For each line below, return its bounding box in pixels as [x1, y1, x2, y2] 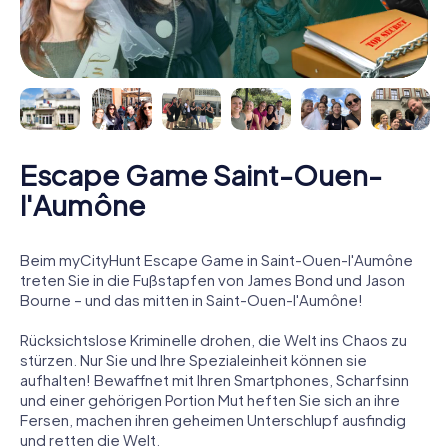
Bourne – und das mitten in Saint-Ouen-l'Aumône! [20, 289, 363, 309]
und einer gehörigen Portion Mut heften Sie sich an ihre [20, 389, 400, 409]
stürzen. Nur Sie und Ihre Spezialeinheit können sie [20, 349, 367, 369]
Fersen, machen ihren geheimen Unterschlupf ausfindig [20, 409, 406, 429]
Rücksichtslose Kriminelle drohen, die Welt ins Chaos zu [20, 329, 407, 349]
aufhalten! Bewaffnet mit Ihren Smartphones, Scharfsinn [20, 369, 409, 389]
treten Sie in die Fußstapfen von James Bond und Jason [20, 269, 405, 289]
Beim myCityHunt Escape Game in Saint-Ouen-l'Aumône [20, 249, 413, 269]
